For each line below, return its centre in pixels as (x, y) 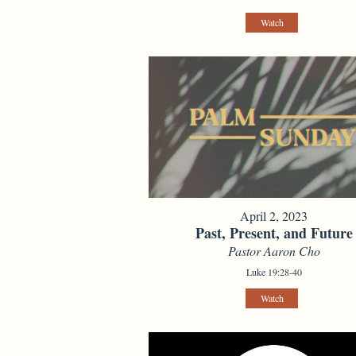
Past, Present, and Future (274, 232)
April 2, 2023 (274, 215)
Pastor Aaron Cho (274, 250)
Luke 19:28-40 (274, 271)
